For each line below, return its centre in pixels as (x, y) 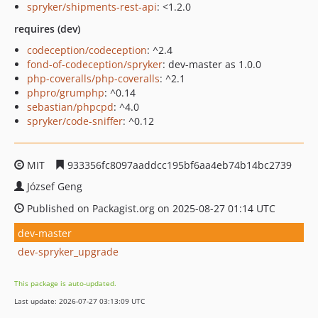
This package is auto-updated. (65, 283)
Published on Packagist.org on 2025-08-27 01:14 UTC (150, 208)
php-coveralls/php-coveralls (93, 78)
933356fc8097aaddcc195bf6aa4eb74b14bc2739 (178, 165)
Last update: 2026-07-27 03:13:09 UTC (79, 301)
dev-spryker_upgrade (68, 251)
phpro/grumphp (66, 93)
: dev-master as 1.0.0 (212, 64)
